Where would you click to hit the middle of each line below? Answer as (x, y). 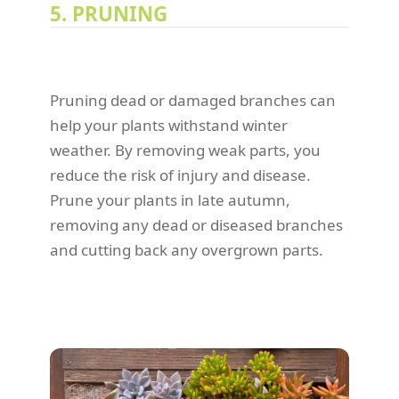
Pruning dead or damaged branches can (193, 101)
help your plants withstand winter (169, 126)
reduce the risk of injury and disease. (180, 175)
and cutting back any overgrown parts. (187, 250)
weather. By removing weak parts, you (185, 151)
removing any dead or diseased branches (196, 225)
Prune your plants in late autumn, (170, 200)
